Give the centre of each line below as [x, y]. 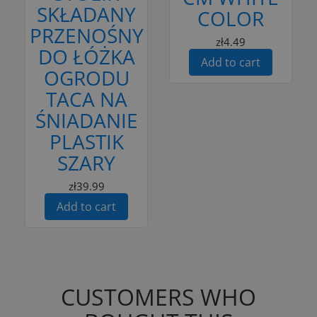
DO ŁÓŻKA [86, 56]
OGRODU [86, 77]
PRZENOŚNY [86, 35]
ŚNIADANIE [86, 120]
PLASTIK [86, 141]
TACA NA [86, 99]
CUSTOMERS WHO [158, 296]
